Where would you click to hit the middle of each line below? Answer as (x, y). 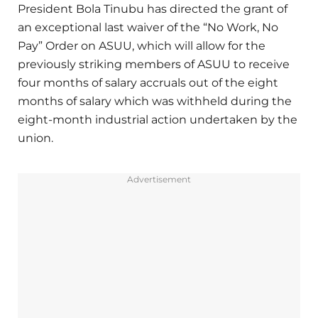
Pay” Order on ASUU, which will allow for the (142, 45)
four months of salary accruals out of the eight (148, 82)
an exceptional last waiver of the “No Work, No (148, 27)
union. (35, 138)
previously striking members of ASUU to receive (154, 64)
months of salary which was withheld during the (155, 101)
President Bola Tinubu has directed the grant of (153, 9)
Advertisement (159, 179)
